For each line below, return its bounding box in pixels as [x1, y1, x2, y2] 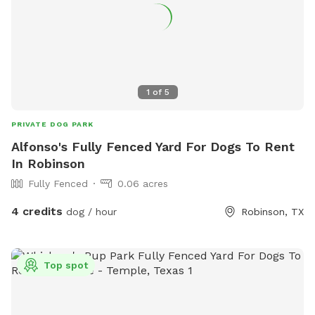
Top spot [44, 259, 88, 271]
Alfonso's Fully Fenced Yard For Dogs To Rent [11, 139, 295, 155]
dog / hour [63, 206, 117, 218]
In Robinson [11, 156, 85, 172]
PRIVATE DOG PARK [11, 120, 94, 129]
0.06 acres [117, 178, 168, 190]
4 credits [11, 205, 63, 219]
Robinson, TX [241, 206, 304, 218]
